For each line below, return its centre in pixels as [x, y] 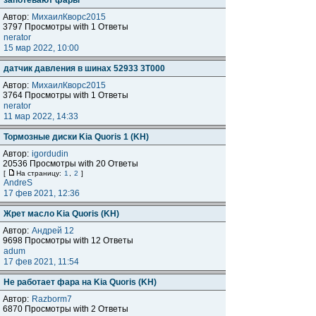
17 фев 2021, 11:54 [42, 262]
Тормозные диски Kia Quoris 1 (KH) [76, 137]
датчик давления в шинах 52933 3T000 [84, 68]
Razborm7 [52, 299]
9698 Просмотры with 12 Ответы [68, 241]
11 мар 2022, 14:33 [42, 116]
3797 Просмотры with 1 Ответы [66, 27]
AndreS [18, 183]
